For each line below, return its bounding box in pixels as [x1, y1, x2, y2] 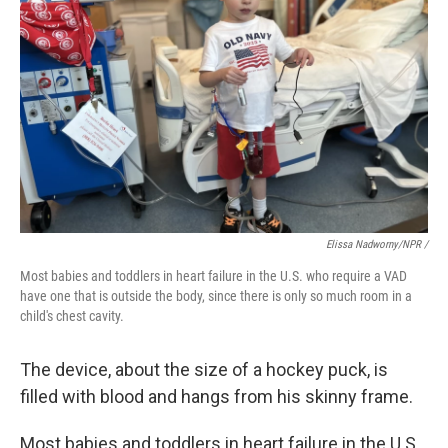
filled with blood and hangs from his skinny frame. [20, 386, 413, 407]
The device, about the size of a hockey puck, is [20, 359, 388, 380]
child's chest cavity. [20, 308, 124, 324]
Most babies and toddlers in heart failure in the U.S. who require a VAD [20, 268, 407, 284]
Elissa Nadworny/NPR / [326, 238, 428, 251]
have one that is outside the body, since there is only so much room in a [20, 288, 412, 304]
